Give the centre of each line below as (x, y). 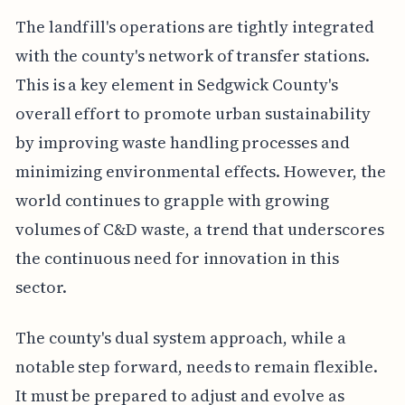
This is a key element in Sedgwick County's (176, 85)
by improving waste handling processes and (182, 143)
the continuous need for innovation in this (177, 259)
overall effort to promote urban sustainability (193, 114)
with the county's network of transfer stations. (192, 56)
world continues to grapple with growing (172, 201)
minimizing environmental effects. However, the (200, 172)
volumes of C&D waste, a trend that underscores (199, 230)
